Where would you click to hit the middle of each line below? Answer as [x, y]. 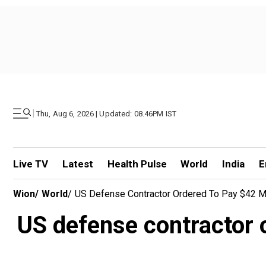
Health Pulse [137, 164]
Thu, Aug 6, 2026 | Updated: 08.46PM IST [107, 113]
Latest [77, 164]
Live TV [31, 164]
